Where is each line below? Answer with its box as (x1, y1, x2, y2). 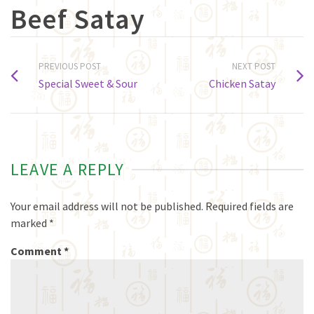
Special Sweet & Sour (39, 76, 137, 90)
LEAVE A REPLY (11, 158, 125, 180)
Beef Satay (11, 1, 145, 36)
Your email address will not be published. (11, 199, 203, 213)
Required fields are (205, 199, 294, 213)
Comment (11, 244, 64, 258)
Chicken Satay (209, 76, 275, 90)
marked (11, 216, 49, 230)
